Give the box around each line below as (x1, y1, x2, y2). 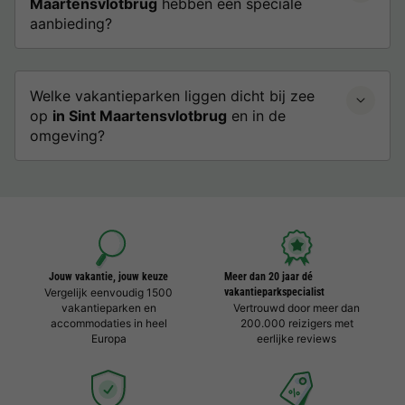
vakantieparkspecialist (224, 286, 325, 298)
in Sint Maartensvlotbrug (52, 107, 227, 125)
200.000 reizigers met (240, 316, 353, 330)
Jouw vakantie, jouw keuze (49, 270, 168, 283)
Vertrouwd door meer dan (233, 301, 360, 315)
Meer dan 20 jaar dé (224, 270, 313, 283)
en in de (227, 107, 286, 125)
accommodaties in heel (50, 316, 167, 330)
